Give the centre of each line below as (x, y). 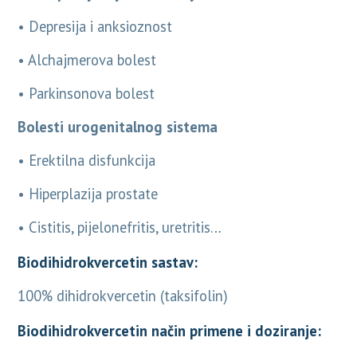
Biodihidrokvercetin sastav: (108, 263)
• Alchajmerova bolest (87, 60)
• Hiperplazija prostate (88, 194)
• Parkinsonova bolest (86, 94)
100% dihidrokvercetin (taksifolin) (123, 296)
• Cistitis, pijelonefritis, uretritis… (120, 228)
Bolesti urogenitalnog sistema (118, 127)
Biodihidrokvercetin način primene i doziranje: (170, 331)
